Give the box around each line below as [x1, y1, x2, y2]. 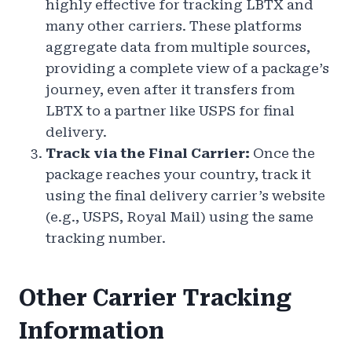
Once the [250, 145, 315, 162]
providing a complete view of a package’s [46, 60, 329, 77]
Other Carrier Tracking [19, 285, 291, 312]
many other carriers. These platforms [46, 18, 302, 35]
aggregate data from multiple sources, [46, 39, 310, 56]
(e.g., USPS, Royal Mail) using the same [46, 209, 313, 225]
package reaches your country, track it [46, 167, 311, 183]
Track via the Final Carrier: [46, 145, 250, 162]
